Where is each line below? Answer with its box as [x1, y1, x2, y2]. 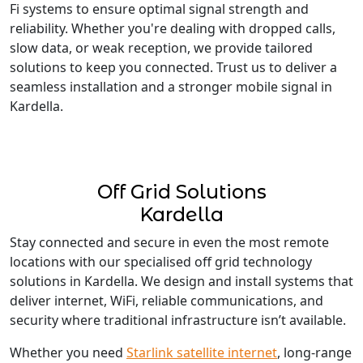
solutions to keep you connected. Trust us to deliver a [10, 58, 337, 76]
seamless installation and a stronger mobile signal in [10, 78, 332, 96]
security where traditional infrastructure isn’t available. [10, 311, 346, 329]
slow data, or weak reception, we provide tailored [10, 39, 313, 57]
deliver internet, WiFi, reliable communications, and [10, 292, 323, 310]
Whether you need [10, 344, 126, 361]
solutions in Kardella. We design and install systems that [10, 272, 353, 290]
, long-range [277, 344, 352, 361]
